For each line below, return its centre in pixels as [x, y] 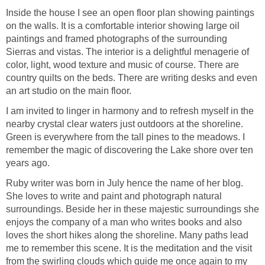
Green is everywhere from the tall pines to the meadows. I [125, 137]
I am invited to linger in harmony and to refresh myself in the [130, 111]
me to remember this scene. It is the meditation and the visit [129, 248]
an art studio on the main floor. [69, 91]
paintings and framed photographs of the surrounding [117, 39]
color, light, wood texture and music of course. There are [122, 65]
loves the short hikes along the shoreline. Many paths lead [127, 235]
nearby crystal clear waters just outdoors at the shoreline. [125, 124]
